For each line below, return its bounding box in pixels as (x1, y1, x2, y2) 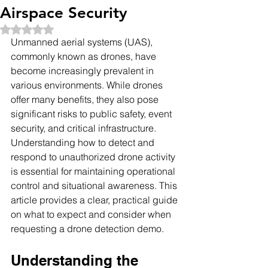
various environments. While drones (11, 79, 165, 91)
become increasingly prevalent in (11, 65, 156, 77)
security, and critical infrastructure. (11, 122, 159, 134)
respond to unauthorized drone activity (11, 151, 178, 163)
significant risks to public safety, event (11, 108, 174, 120)
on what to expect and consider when (11, 208, 173, 220)
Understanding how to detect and (11, 136, 157, 148)
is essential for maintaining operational (11, 165, 178, 177)
